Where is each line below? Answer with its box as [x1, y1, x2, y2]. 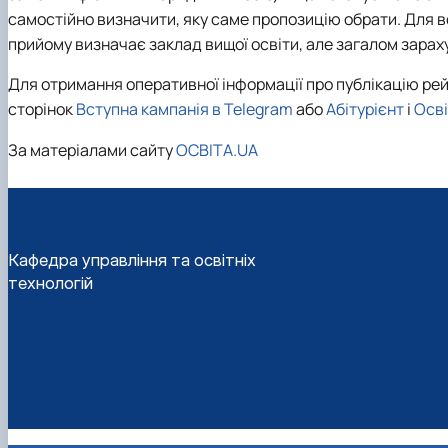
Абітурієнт [326, 98, 404, 121]
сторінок [8, 98, 76, 121]
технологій [8, 272, 93, 293]
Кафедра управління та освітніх [8, 249, 256, 270]
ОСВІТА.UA [176, 139, 258, 162]
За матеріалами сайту [8, 139, 176, 162]
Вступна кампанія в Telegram [76, 98, 293, 121]
